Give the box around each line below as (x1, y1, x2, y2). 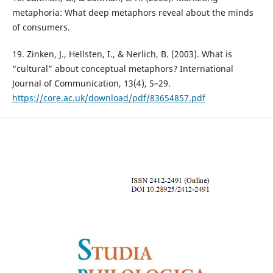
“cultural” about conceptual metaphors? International (12, 62, 233, 74)
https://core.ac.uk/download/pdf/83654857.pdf (12, 91, 205, 104)
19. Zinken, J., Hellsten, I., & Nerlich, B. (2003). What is (12, 48, 232, 60)
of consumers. (12, 21, 70, 33)
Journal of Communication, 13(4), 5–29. (12, 77, 171, 89)
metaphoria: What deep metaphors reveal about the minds (12, 6, 253, 18)
